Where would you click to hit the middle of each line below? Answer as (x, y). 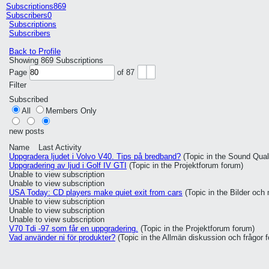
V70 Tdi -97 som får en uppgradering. (74, 228)
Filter (18, 85)
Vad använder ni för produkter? (62, 237)
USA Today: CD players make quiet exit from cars (96, 192)
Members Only (71, 111)
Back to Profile (35, 51)
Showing (25, 60)
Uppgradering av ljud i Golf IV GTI (68, 165)
